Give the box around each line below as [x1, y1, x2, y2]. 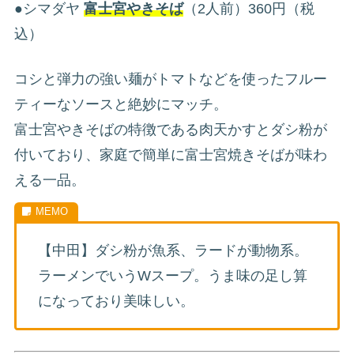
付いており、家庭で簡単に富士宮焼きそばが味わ [14, 147, 327, 164]
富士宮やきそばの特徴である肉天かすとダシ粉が [14, 122, 327, 138]
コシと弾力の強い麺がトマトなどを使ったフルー [14, 71, 327, 88]
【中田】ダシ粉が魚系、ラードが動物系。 [38, 243, 308, 259]
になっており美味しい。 [38, 293, 194, 310]
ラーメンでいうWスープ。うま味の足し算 [38, 268, 307, 284]
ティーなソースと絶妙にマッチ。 [14, 96, 228, 113]
